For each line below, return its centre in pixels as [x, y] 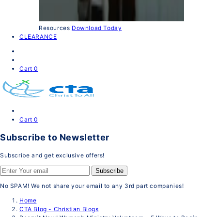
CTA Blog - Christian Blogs [59, 209]
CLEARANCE [38, 36]
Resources [54, 28]
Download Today [97, 28]
